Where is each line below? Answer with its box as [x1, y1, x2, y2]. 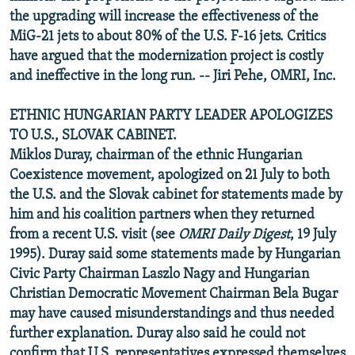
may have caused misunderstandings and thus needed [10, 306, 334, 322]
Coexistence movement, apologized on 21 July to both [10, 167, 330, 183]
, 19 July [290, 227, 336, 242]
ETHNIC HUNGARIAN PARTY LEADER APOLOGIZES [10, 108, 333, 124]
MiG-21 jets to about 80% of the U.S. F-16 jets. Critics [10, 29, 326, 44]
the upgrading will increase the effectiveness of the [10, 9, 319, 25]
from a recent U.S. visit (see [10, 227, 178, 242]
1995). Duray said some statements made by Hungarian [10, 246, 340, 262]
